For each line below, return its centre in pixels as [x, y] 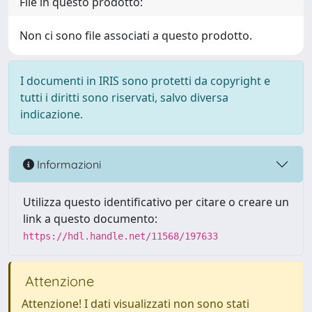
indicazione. [52, 114]
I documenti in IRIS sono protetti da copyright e [145, 81]
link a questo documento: [90, 219]
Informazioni [68, 164]
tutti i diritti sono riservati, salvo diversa [124, 97]
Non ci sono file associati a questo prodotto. [136, 36]
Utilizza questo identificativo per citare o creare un [156, 202]
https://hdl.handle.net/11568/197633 [120, 236]
